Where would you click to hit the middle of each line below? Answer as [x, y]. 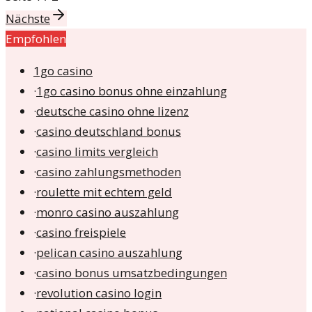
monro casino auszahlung [108, 212]
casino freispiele [81, 233]
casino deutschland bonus [109, 132]
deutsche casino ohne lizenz [112, 111]
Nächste [28, 19]
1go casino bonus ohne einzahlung [132, 91]
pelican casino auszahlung [109, 253]
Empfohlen [36, 39]
